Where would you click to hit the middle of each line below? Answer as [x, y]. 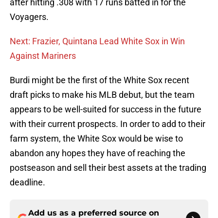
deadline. [27, 182]
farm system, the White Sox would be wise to [96, 139]
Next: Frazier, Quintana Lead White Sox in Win [97, 41]
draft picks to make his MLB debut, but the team [102, 95]
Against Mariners [43, 56]
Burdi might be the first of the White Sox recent [100, 80]
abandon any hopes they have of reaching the [98, 153]
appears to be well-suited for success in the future [106, 109]
